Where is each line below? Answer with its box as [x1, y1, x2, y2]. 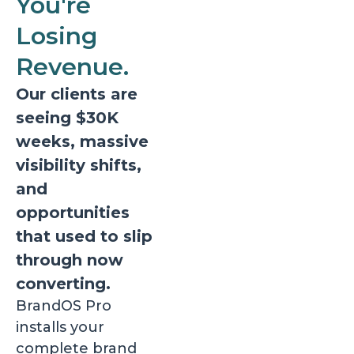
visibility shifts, [16, 156, 141, 175]
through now [16, 250, 123, 269]
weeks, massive [16, 132, 149, 151]
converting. [16, 274, 111, 293]
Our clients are [16, 85, 137, 104]
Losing [16, 21, 97, 51]
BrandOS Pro [16, 297, 111, 314]
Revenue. [16, 52, 129, 81]
